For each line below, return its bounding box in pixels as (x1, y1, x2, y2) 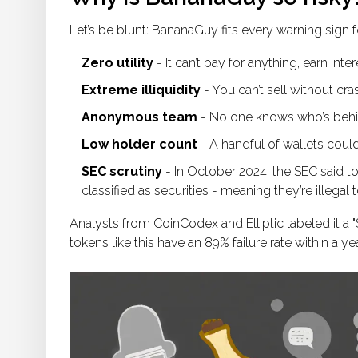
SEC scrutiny (82, 164, 162, 180)
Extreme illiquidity (82, 82, 201, 98)
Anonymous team (82, 109, 197, 125)
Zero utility (82, 55, 153, 71)
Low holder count (82, 137, 197, 153)
